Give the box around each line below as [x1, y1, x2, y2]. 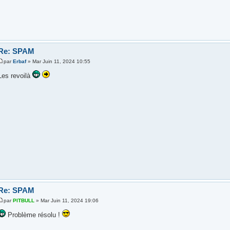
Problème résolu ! [5, 210, 62, 219]
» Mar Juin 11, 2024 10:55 [26, 58, 90, 64]
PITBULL [12, 197, 34, 203]
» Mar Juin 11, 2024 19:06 [34, 197, 99, 203]
